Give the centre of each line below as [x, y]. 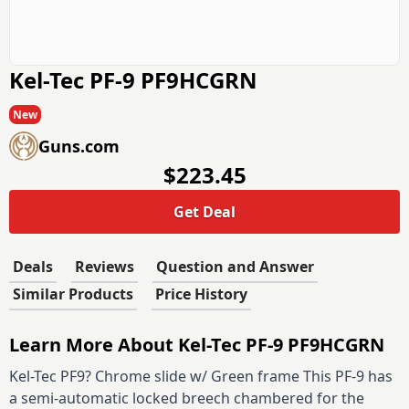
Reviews [105, 267]
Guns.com [79, 146]
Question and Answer [235, 267]
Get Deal [204, 212]
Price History [201, 294]
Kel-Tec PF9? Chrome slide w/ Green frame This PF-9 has [201, 376]
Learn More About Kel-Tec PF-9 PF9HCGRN [197, 345]
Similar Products [73, 294]
